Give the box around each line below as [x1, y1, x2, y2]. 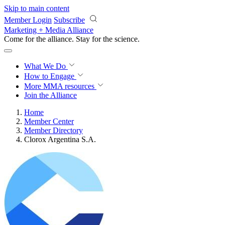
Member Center [24, 117, 74, 126]
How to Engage [24, 72, 76, 80]
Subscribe [54, 16, 85, 24]
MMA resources [41, 82, 94, 90]
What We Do [24, 62, 68, 70]
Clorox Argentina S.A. [24, 135, 96, 144]
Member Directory [24, 126, 83, 135]
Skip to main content [4, 4, 69, 13]
